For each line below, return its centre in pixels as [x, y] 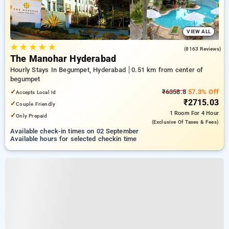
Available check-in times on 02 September [75, 131]
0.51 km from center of [167, 70]
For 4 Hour [205, 113]
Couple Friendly [36, 104]
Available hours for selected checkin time [74, 139]
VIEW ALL [199, 31]
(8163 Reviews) [203, 49]
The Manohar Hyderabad [63, 59]
